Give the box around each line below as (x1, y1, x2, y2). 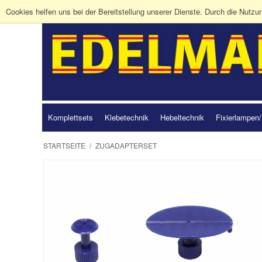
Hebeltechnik (160, 111, 204, 123)
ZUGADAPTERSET (95, 140, 157, 150)
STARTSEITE (43, 140, 85, 150)
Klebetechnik (105, 111, 149, 123)
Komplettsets (48, 111, 93, 123)
